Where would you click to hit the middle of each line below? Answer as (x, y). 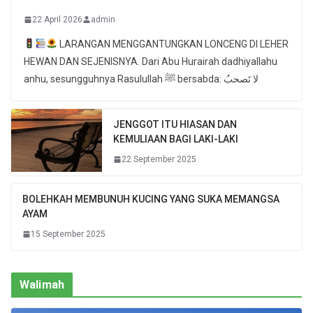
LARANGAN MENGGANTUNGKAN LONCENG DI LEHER (173, 44)
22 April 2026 (57, 19)
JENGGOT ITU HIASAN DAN (175, 124)
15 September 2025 (68, 234)
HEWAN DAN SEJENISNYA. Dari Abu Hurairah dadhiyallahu (151, 61)
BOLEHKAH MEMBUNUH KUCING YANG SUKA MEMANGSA (151, 199)
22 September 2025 (159, 159)
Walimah (42, 284)
